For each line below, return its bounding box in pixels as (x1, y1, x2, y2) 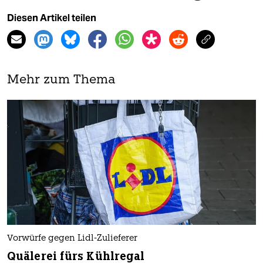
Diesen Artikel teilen (7, 12, 96, 24)
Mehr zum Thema (7, 74, 116, 87)
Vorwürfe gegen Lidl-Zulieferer (7, 234, 137, 243)
